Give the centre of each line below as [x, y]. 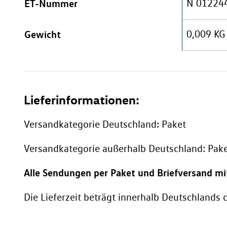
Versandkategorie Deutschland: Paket [105, 124]
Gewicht [43, 34]
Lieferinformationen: [82, 100]
